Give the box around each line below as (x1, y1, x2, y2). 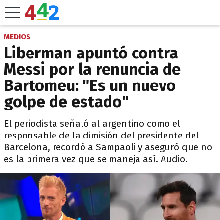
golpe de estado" (4, 92, 129, 111)
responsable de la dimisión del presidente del (4, 130, 199, 141)
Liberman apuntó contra (4, 44, 178, 62)
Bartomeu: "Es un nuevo (4, 76, 176, 95)
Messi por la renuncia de (4, 60, 181, 79)
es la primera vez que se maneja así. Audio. (4, 153, 188, 165)
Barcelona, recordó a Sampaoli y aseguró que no (4, 141, 212, 153)
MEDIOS (4, 32, 30, 41)
